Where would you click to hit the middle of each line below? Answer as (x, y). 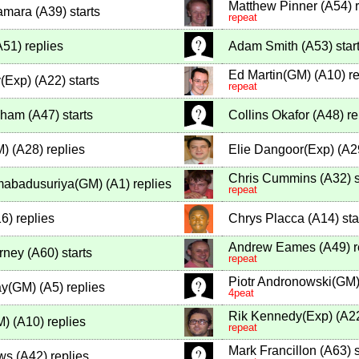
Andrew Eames (272, 248)
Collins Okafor (269, 115)
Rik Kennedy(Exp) (280, 317)
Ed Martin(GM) (270, 75)
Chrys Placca (266, 219)
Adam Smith (263, 46)
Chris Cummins (272, 179)
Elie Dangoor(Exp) (281, 150)
